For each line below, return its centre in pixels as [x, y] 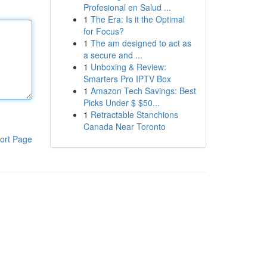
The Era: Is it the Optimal [137, 19]
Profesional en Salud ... [127, 7]
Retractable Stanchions [134, 114]
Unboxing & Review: [128, 67]
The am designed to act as [141, 43]
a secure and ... [113, 55]
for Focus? [103, 31]
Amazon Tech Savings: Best [143, 91]
